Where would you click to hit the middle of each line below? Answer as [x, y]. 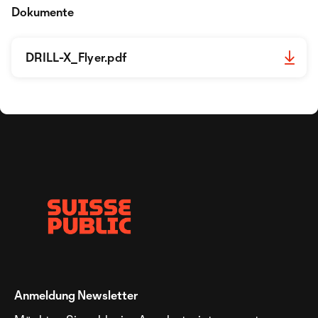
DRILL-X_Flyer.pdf [77, 57]
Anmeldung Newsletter [76, 295]
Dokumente [43, 12]
